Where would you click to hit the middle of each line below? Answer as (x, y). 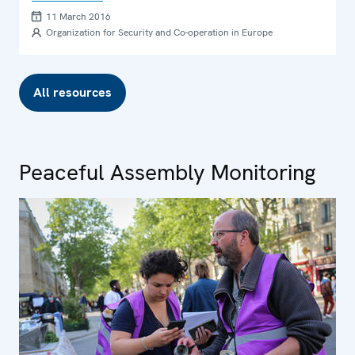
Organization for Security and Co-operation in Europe (159, 32)
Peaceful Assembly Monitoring (167, 172)
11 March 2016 (78, 16)
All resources (73, 92)
